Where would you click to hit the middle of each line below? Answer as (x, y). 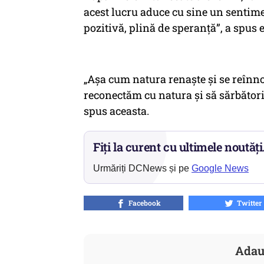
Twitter (248, 203)
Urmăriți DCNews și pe (142, 168)
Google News (220, 168)
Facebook (143, 203)
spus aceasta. (118, 111)
